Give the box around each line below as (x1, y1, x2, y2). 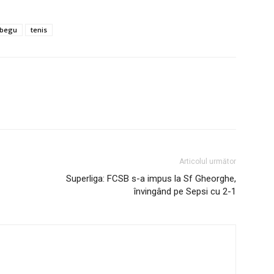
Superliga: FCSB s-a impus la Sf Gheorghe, (66, 172, 236, 184)
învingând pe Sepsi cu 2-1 (134, 185, 236, 197)
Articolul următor (179, 157, 236, 166)
